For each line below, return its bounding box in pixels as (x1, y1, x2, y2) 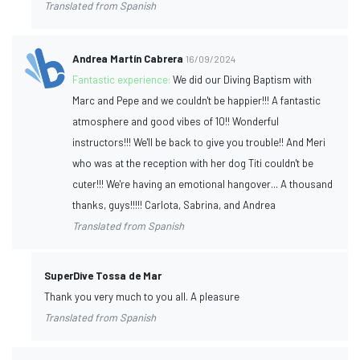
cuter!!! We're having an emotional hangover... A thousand (72, 177, 333, 190)
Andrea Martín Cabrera (72, 51, 184, 65)
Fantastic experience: (72, 72, 174, 86)
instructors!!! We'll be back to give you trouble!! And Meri (72, 135, 326, 149)
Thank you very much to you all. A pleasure (44, 289, 239, 303)
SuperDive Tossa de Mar (44, 268, 162, 282)
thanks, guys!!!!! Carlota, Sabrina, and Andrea (72, 198, 276, 211)
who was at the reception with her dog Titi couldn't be (72, 156, 314, 170)
